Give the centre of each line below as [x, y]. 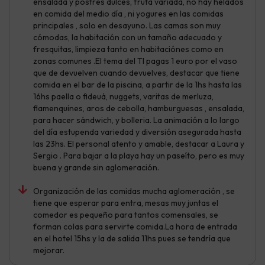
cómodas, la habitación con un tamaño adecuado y [127, 37]
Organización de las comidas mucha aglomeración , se [134, 191]
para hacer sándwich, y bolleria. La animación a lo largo [136, 120]
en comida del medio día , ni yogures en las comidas [128, 13]
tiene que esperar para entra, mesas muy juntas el [126, 203]
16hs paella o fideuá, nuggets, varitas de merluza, [123, 96]
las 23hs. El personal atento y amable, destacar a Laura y [139, 143]
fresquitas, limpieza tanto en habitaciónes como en [128, 49]
